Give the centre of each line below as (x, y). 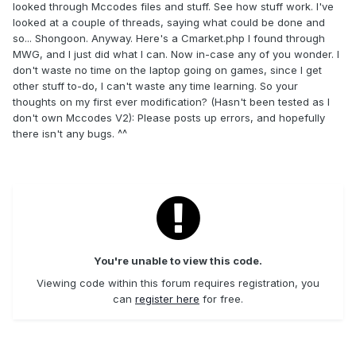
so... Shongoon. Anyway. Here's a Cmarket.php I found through (169, 39)
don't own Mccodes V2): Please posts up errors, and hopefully (169, 118)
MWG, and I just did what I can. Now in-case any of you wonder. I (176, 54)
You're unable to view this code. (178, 261)
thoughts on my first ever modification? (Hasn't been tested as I (171, 102)
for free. (221, 298)
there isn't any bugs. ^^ (70, 134)
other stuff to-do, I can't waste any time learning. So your (155, 86)
